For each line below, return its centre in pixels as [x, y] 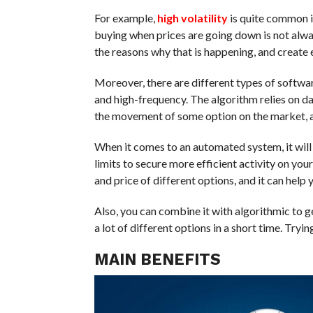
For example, [125, 17]
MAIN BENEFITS [157, 259]
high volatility [192, 17]
